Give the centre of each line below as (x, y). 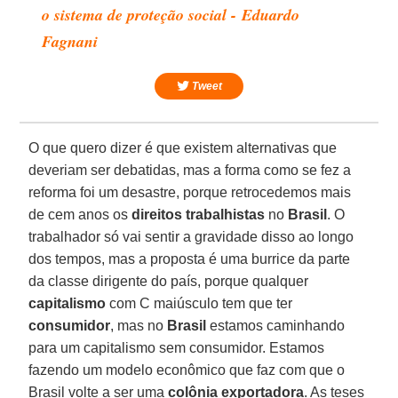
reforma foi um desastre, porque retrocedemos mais (190, 192)
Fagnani (70, 41)
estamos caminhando (276, 325)
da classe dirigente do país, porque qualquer (169, 281)
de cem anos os (80, 214)
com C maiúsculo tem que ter (199, 303)
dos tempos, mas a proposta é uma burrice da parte (190, 259)
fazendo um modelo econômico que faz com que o (187, 370)
